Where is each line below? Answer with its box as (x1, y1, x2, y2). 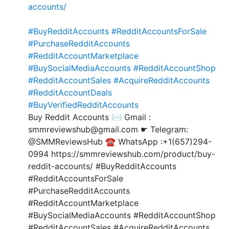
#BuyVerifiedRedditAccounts (28, 99, 139, 110)
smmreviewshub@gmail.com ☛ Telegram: (28, 124, 188, 134)
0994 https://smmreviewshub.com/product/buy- (28, 148, 215, 159)
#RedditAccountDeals (28, 87, 112, 98)
